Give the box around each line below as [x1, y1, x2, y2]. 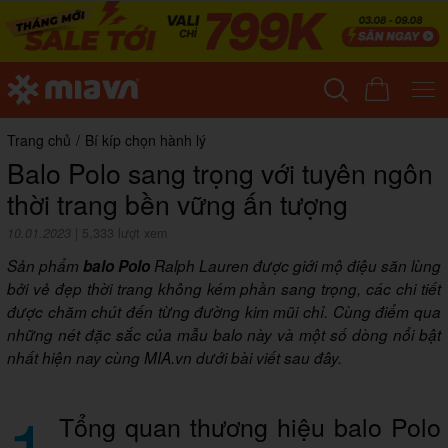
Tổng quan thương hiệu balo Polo [59, 408, 441, 445]
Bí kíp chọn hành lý [85, 130, 206, 151]
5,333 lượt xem [82, 224, 167, 243]
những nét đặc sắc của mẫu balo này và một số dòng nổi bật [7, 324, 441, 346]
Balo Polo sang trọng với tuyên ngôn [7, 153, 433, 193]
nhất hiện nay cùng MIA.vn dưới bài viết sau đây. [7, 347, 346, 369]
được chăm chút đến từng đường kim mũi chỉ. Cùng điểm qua [7, 301, 441, 323]
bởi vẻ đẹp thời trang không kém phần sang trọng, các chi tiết [7, 278, 441, 300]
